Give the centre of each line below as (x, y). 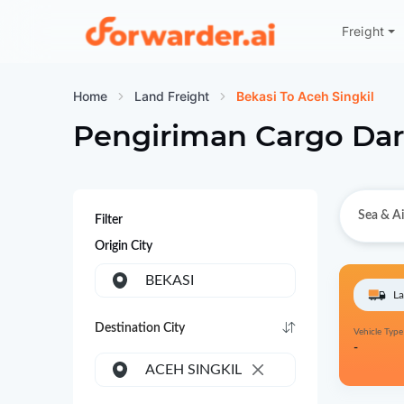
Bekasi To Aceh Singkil (305, 96)
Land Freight (171, 96)
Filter (108, 220)
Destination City (139, 328)
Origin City (123, 246)
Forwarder (113, 40)
